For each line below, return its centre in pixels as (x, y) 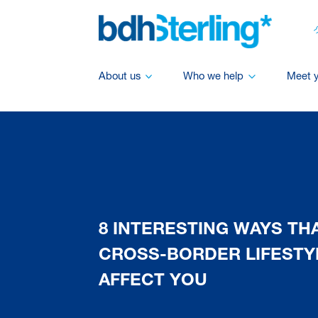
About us (119, 77)
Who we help (214, 77)
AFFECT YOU (153, 281)
